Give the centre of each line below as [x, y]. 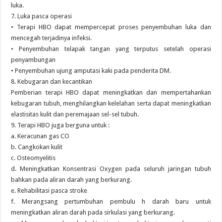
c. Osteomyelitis [33, 158]
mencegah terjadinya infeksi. [52, 38]
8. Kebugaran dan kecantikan [52, 82]
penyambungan [33, 60]
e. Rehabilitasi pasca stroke [49, 191]
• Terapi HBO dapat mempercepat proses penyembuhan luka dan [111, 27]
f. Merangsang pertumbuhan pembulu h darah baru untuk [111, 201]
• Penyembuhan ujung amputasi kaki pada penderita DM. [91, 71]
